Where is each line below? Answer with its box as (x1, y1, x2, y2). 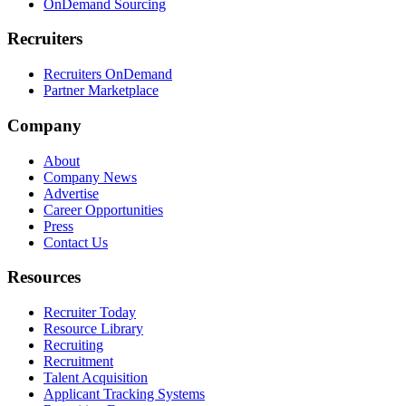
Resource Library (43, 320, 143, 336)
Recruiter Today (43, 304, 136, 320)
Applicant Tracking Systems (43, 385, 205, 401)
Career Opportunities (43, 201, 163, 217)
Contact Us (43, 234, 108, 250)
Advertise (43, 185, 99, 201)
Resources (7, 267, 81, 287)
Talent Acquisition (43, 369, 148, 385)
